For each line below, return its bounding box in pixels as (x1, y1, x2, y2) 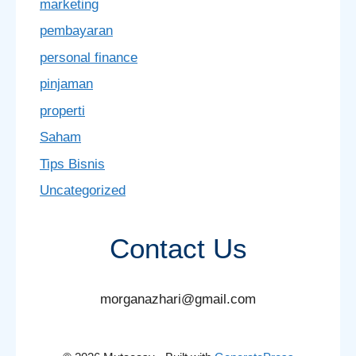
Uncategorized (40, 183, 126, 198)
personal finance (40, 49, 137, 65)
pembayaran (40, 23, 113, 38)
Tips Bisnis (40, 156, 105, 172)
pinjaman (40, 76, 93, 91)
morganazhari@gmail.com (100, 292, 256, 307)
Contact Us (109, 233, 247, 264)
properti (40, 103, 85, 118)
